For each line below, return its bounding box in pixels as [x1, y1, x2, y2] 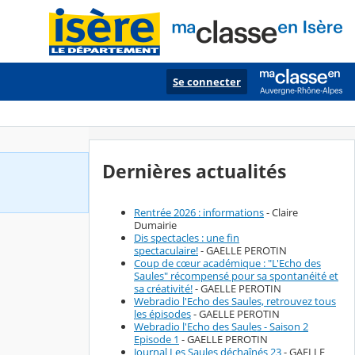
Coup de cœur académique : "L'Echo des [134, 256, 321, 271]
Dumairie [134, 218, 177, 233]
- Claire [264, 205, 298, 220]
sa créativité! [134, 281, 193, 296]
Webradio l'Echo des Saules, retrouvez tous [134, 294, 336, 309]
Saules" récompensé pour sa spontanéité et [134, 269, 338, 284]
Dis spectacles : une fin [134, 231, 239, 246]
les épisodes [134, 307, 191, 322]
